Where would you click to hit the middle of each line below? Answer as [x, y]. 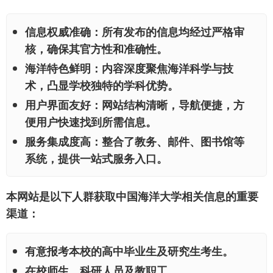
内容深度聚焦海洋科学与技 [168, 69]
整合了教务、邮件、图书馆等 [173, 142]
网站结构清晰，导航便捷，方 [173, 105]
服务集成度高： [63, 142]
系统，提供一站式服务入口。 [96, 159]
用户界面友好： [63, 105]
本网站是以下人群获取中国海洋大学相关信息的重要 [132, 197]
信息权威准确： [63, 32]
